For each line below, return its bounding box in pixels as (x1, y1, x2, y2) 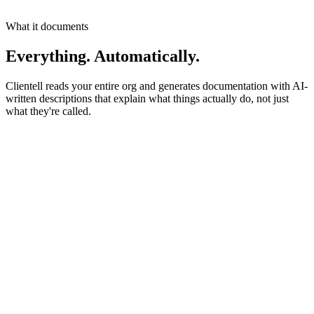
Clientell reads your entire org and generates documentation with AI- (6, 79, 308, 92)
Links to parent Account (6, 288, 112, 301)
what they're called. (6, 104, 91, 117)
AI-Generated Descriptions (22, 245, 142, 257)
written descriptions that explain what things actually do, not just (6, 92, 289, 104)
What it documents (6, 20, 88, 33)
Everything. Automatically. (6, 46, 200, 65)
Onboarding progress (6, 8, 99, 20)
